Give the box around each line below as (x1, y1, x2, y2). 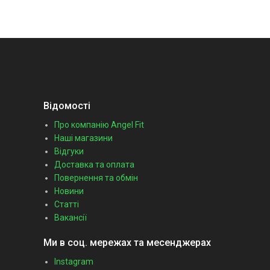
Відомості (43, 99, 90, 111)
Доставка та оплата (54, 159, 134, 169)
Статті (54, 199, 79, 209)
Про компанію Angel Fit (54, 119, 144, 130)
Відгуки (54, 146, 84, 156)
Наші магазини (54, 133, 113, 143)
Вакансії (54, 212, 87, 222)
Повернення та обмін (54, 172, 138, 183)
